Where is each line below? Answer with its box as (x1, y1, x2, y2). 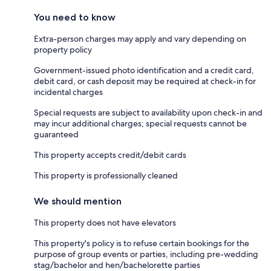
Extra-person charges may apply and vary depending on (34, 33, 246, 44)
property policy (34, 44, 92, 55)
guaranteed (34, 128, 79, 140)
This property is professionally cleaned (34, 169, 178, 181)
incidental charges (34, 86, 103, 97)
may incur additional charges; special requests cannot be (34, 117, 247, 129)
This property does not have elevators (34, 217, 176, 228)
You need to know (34, 11, 116, 23)
